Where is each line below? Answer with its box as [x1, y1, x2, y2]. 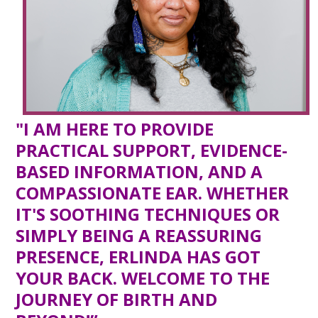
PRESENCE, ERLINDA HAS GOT [16, 244, 261, 268]
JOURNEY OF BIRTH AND [16, 287, 218, 311]
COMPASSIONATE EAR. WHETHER [16, 180, 290, 204]
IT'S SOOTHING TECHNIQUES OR [16, 202, 280, 226]
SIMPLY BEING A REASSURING [16, 223, 263, 247]
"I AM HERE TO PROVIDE [16, 116, 214, 141]
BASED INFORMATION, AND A [16, 159, 263, 183]
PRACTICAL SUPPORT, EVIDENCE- [16, 138, 288, 162]
